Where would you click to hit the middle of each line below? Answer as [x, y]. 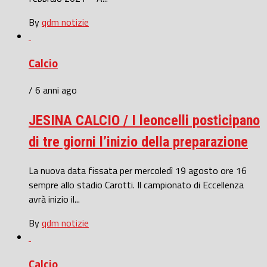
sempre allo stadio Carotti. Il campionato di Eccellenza [136, 185]
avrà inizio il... [54, 199]
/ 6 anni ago [53, 90]
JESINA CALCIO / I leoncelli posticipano [144, 120]
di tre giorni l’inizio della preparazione [138, 142]
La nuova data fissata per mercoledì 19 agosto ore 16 [138, 171]
